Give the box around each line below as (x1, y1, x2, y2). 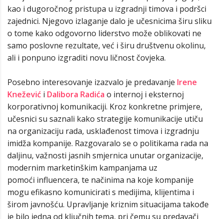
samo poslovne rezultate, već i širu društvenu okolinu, (7, 40, 206, 51)
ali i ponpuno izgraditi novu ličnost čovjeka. (7, 52, 166, 64)
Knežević (7, 89, 41, 100)
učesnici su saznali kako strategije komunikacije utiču (7, 113, 203, 125)
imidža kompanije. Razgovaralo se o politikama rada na (7, 138, 208, 149)
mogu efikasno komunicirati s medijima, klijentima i (7, 187, 194, 198)
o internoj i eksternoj (105, 89, 184, 100)
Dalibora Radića (47, 89, 105, 100)
